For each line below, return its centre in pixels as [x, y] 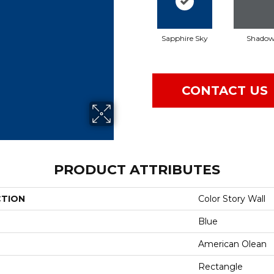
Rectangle [220, 266]
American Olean [232, 244]
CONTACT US [225, 91]
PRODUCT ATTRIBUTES [137, 169]
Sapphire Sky [184, 38]
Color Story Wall [232, 198]
